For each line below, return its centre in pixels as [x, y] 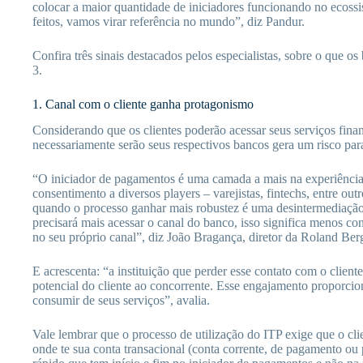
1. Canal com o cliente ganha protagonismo [143, 104]
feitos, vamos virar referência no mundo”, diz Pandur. [169, 21]
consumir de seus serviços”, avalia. [121, 301]
